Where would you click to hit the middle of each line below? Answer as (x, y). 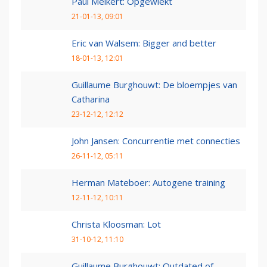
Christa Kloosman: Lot (116, 224)
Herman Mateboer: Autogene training (148, 183)
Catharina (91, 99)
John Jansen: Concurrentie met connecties (156, 141)
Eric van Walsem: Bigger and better (144, 43)
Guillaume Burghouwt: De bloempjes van (154, 85)
